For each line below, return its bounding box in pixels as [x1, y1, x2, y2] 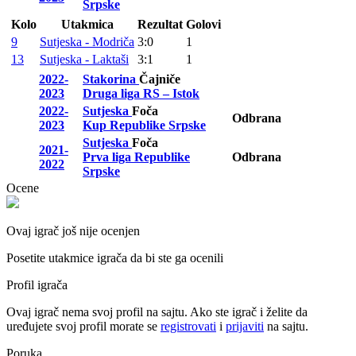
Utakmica [60, 17, 114, 31]
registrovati [161, 319, 216, 333]
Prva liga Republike [83, 150, 190, 164]
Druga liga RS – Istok [83, 87, 199, 100]
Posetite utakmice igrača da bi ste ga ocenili [6, 251, 223, 265]
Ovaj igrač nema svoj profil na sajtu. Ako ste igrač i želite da [6, 305, 308, 319]
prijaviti [226, 319, 264, 333]
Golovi [186, 17, 221, 31]
